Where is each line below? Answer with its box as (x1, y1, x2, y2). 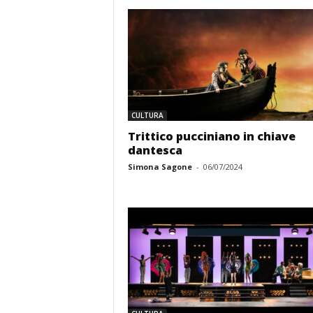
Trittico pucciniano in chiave (127, 129, 296, 144)
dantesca (127, 143, 182, 158)
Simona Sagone (127, 161, 192, 172)
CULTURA (131, 110, 163, 120)
